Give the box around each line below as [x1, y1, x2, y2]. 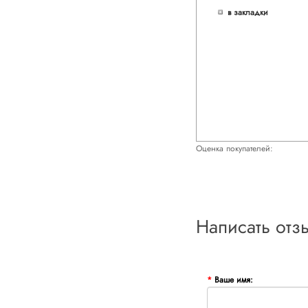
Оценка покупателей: [195, 142, 273, 155]
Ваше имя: [214, 273, 253, 286]
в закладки [228, 5, 269, 19]
